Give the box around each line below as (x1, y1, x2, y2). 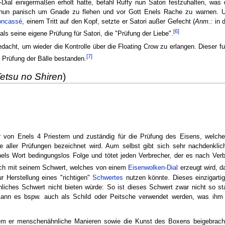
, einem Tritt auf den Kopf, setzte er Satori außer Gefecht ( (22, 18, 195, 26)
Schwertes (92, 174, 124, 181)
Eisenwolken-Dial (128, 164, 178, 172)
